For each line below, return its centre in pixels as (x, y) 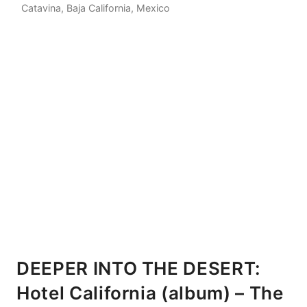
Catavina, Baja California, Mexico (96, 8)
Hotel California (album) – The (150, 293)
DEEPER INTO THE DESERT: (139, 269)
